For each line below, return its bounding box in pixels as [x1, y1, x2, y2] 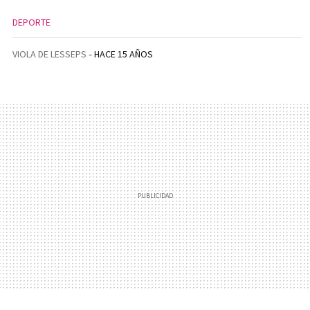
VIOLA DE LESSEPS [12, 48, 86, 60]
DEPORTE [12, 16, 51, 28]
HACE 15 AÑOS [94, 48, 154, 60]
